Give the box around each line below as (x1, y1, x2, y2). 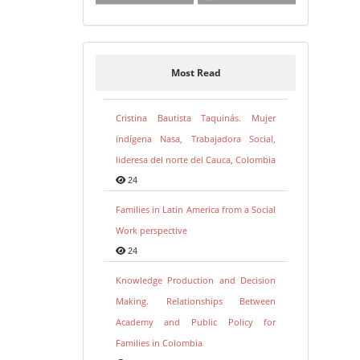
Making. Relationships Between (115, 295, 276, 308)
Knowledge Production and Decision (115, 274, 276, 287)
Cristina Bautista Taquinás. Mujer (115, 112, 276, 125)
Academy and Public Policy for (115, 316, 276, 329)
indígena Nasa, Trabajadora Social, (115, 133, 276, 145)
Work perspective (115, 224, 187, 237)
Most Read (170, 66, 221, 80)
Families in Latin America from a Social (115, 203, 276, 216)
